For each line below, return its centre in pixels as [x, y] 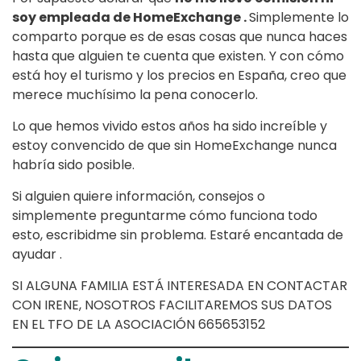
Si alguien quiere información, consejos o [139, 197]
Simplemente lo [299, 18]
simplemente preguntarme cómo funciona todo [165, 216]
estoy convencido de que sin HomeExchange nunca [174, 146]
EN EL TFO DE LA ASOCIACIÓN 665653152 [139, 325]
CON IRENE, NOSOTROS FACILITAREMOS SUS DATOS [172, 305]
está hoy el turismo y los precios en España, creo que [179, 76]
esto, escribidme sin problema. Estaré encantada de [178, 235]
